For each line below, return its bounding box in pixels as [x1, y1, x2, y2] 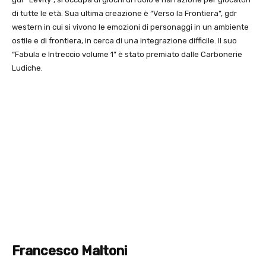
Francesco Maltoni [12, 243, 127, 259]
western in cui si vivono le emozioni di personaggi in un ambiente [12, 23, 249, 32]
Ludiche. [12, 64, 43, 73]
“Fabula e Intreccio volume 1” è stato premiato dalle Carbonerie [12, 50, 242, 59]
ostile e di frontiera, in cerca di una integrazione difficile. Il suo [12, 36, 237, 46]
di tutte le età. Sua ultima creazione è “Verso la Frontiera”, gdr [12, 9, 237, 18]
